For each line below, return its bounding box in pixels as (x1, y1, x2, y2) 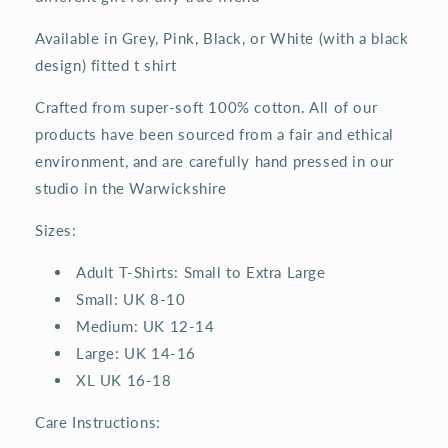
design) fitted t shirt (35, 55, 177, 74)
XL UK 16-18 (76, 370, 172, 389)
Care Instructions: (35, 412, 161, 431)
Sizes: (35, 220, 77, 239)
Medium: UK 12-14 (76, 316, 215, 335)
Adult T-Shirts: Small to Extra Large (76, 262, 326, 281)
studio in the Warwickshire (35, 178, 227, 197)
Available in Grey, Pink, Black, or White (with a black (35, 28, 409, 47)
